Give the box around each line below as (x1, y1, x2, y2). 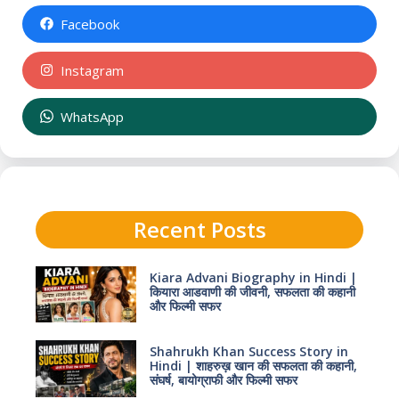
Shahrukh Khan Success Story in (149, 343, 348, 361)
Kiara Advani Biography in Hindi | (149, 268, 357, 286)
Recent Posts (133, 214, 266, 244)
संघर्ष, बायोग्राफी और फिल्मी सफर (149, 371, 297, 389)
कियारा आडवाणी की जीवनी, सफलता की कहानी (149, 282, 355, 300)
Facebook (60, 14, 119, 33)
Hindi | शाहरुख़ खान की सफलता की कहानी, (149, 357, 357, 375)
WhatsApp (60, 107, 124, 126)
